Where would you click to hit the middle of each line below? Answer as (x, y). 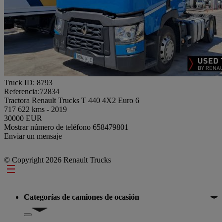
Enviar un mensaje (33, 136)
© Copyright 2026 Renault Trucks (57, 160)
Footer (21, 170)
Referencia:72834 (32, 91)
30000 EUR (23, 118)
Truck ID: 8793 (28, 82)
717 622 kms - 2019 (35, 109)
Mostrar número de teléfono (48, 127)
